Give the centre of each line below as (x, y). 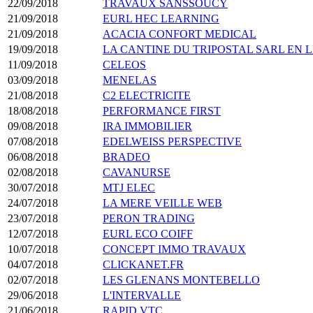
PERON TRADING (149, 218)
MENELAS (130, 80)
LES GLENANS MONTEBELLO (181, 279)
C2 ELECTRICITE (147, 95)
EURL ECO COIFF (148, 233)
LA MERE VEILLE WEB (162, 203)
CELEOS (124, 64)
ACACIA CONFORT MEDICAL (180, 34)
